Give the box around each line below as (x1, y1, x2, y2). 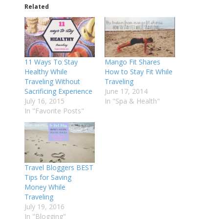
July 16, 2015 (24, 96, 65, 106)
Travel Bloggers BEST (24, 162, 93, 172)
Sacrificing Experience (24, 87, 92, 96)
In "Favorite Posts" (24, 106, 84, 116)
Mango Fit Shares (105, 57, 160, 67)
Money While (24, 182, 66, 192)
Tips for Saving (24, 172, 71, 182)
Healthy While (24, 67, 67, 77)
